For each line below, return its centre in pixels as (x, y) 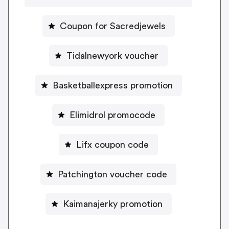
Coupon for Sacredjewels (112, 26)
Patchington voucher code (112, 174)
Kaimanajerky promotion (112, 204)
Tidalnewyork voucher (112, 55)
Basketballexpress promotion (112, 85)
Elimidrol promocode (112, 115)
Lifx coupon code (112, 144)
